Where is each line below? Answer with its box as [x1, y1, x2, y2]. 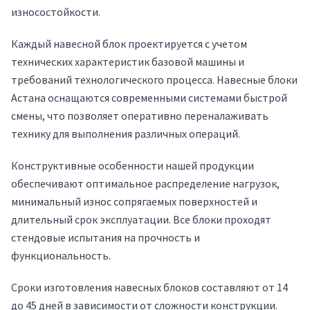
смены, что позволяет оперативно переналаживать [11, 109, 268, 122]
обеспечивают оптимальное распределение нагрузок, [11, 176, 280, 190]
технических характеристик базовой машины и [11, 55, 244, 69]
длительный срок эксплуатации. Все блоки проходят [11, 212, 271, 226]
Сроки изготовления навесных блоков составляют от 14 [11, 280, 288, 294]
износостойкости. [11, 5, 100, 19]
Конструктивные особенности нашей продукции [11, 158, 254, 172]
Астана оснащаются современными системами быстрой [11, 91, 287, 104]
